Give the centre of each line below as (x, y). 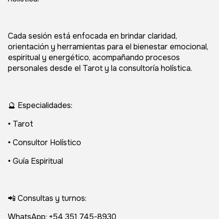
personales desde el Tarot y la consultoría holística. (100, 68)
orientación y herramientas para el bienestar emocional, (108, 47)
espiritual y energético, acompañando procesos (94, 57)
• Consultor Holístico (44, 142)
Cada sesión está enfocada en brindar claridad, (92, 36)
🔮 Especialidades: (40, 105)
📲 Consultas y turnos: (47, 198)
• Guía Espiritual (35, 161)
